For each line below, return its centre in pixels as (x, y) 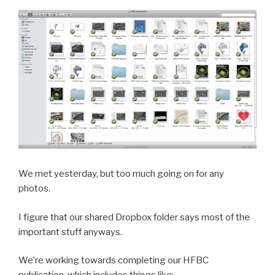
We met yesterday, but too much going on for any (121, 174)
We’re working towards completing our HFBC (114, 261)
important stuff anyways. (70, 232)
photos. (34, 189)
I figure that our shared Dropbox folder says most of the (134, 217)
